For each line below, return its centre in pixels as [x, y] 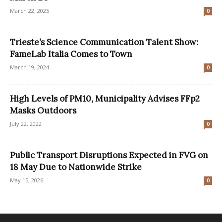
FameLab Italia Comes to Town [71, 54]
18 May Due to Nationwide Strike [76, 167]
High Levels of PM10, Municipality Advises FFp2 [105, 99]
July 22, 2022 [26, 124]
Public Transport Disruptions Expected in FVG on [109, 155]
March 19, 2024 [29, 67]
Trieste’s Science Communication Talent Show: [104, 42]
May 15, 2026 [27, 180]
